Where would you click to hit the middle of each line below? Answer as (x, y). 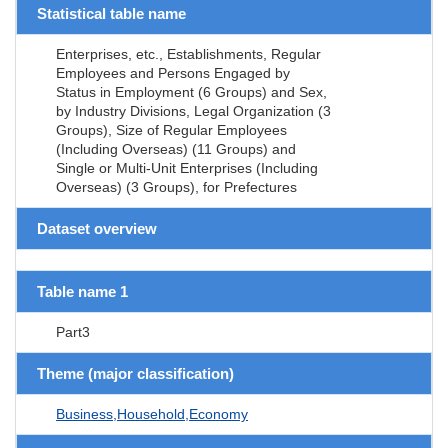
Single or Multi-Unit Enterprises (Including (187, 167)
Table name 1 (82, 291)
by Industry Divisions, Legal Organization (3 (193, 110)
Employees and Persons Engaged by (173, 72)
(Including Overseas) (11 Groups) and (176, 148)
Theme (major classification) (135, 373)
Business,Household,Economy (152, 413)
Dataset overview (97, 228)
